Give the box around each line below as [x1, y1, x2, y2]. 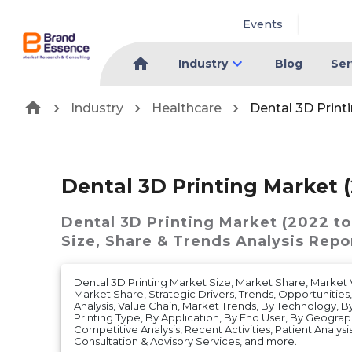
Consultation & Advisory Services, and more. [74, 334, 297, 347]
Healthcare [152, 100, 222, 115]
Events [243, 16, 284, 31]
